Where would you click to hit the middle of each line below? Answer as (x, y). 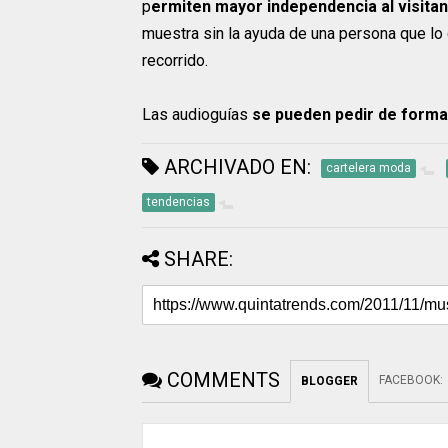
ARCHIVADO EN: (235, 166)
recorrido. (175, 60)
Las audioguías (197, 114)
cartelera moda (368, 167)
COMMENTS (223, 379)
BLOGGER (329, 380)
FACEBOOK (409, 379)
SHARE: (198, 258)
